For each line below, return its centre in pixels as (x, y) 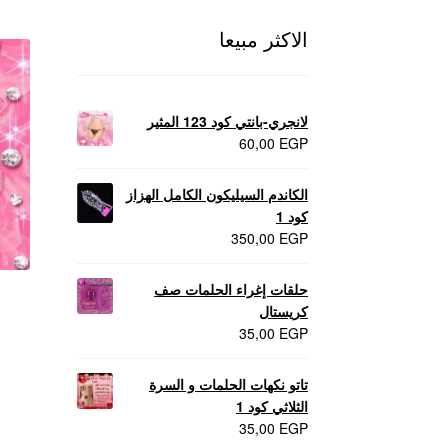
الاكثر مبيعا (263, 38)
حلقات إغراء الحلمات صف (230, 288)
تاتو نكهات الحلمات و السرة (228, 383)
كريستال (283, 310)
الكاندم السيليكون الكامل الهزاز (216, 193)
